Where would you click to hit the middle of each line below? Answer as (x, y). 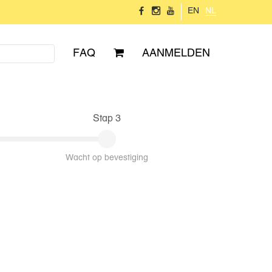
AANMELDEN (176, 53)
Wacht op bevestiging (107, 158)
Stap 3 (107, 119)
